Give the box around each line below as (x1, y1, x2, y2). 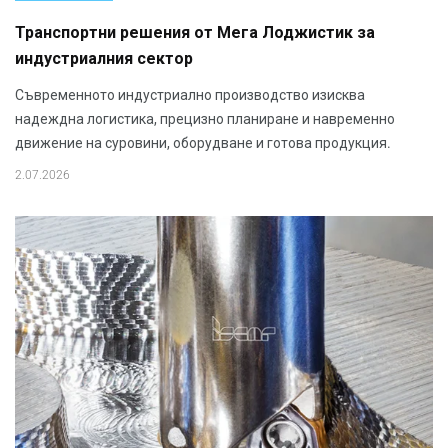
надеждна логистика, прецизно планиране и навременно (15, 110, 395, 127)
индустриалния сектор (15, 49, 193, 69)
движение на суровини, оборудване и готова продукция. (15, 134, 391, 151)
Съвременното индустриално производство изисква (15, 86, 365, 103)
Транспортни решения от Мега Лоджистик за (15, 23, 375, 43)
